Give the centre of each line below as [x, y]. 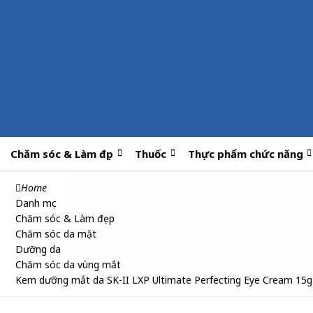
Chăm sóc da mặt [56, 234]
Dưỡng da [38, 249]
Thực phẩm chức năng [245, 154]
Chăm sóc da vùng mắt [68, 264]
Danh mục [36, 203]
